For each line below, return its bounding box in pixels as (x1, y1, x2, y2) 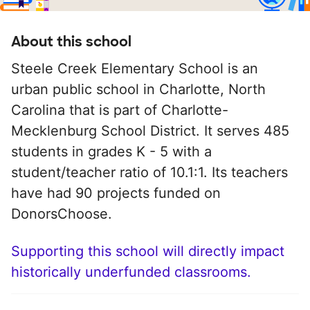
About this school (11, 33, 131, 51)
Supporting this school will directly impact (11, 243, 284, 259)
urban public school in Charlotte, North (11, 81, 266, 98)
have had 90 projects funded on (11, 185, 221, 201)
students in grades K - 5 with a (11, 143, 212, 160)
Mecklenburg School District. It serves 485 (11, 122, 289, 139)
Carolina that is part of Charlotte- (11, 102, 228, 118)
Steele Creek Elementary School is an (11, 60, 258, 77)
